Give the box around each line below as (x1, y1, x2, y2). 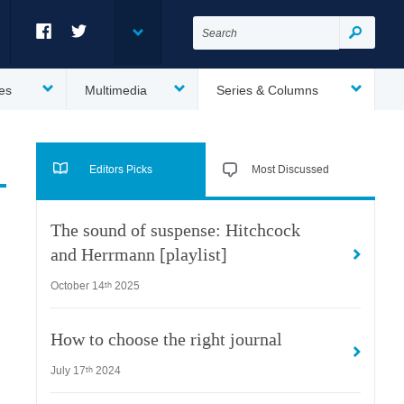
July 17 (50, 363, 86, 377)
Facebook (35, 48, 93, 63)
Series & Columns (216, 83, 318, 97)
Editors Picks (89, 162, 152, 176)
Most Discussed (252, 162, 329, 176)
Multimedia (85, 83, 147, 97)
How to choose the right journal (50, 330, 282, 350)
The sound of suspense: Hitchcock (50, 221, 300, 241)
